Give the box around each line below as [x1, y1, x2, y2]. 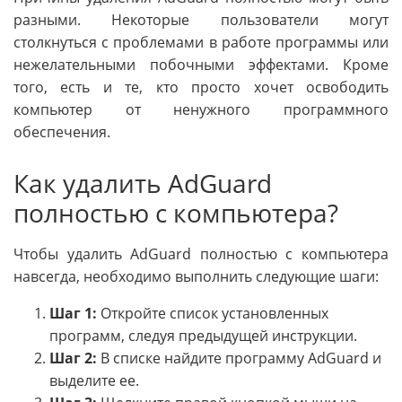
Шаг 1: [49, 302, 97, 323]
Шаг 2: [49, 347, 97, 368]
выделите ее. [49, 370, 139, 390]
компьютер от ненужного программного [13, 99, 389, 119]
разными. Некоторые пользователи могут [13, 9, 389, 30]
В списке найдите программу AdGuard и [97, 347, 381, 368]
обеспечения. [13, 121, 110, 142]
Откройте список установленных [97, 302, 328, 323]
